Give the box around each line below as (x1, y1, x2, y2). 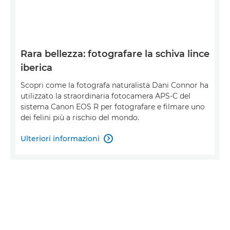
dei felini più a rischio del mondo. (21, 112, 139, 122)
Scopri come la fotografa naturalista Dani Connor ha (21, 80, 208, 90)
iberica (21, 62, 52, 73)
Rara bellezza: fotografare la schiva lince (21, 48, 209, 60)
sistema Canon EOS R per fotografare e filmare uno (21, 102, 205, 111)
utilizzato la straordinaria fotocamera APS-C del (21, 91, 190, 101)
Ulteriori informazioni (21, 133, 100, 143)
